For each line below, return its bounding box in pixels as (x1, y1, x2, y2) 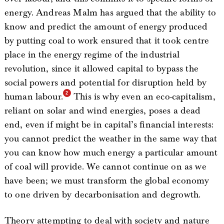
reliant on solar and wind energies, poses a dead (4, 104, 201, 116)
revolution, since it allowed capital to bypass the (4, 62, 198, 74)
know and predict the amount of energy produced (4, 20, 208, 32)
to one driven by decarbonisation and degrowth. (4, 188, 201, 200)
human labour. (4, 90, 63, 102)
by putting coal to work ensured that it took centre (4, 34, 209, 46)
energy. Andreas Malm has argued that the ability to (4, 6, 216, 18)
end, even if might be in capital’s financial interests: (4, 118, 214, 130)
